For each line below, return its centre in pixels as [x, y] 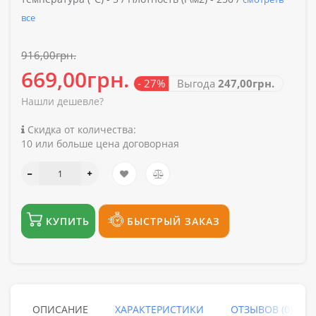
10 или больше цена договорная [100, 143]
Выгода [193, 83]
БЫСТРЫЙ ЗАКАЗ [174, 221]
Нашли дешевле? [62, 101]
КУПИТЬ [68, 221]
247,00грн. [246, 83]
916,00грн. [49, 55]
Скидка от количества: [80, 129]
